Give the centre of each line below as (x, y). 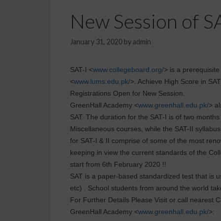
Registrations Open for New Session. (128, 93)
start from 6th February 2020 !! (118, 165)
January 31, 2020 (96, 42)
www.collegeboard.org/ (128, 70)
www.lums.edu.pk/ (102, 82)
